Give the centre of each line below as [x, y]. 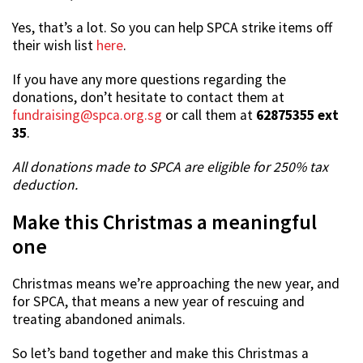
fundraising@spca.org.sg [87, 115]
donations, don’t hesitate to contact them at [148, 98]
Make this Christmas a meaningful [164, 222]
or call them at [209, 115]
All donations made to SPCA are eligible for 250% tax [170, 167]
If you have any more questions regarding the [149, 80]
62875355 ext [297, 115]
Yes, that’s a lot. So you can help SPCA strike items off [172, 28]
